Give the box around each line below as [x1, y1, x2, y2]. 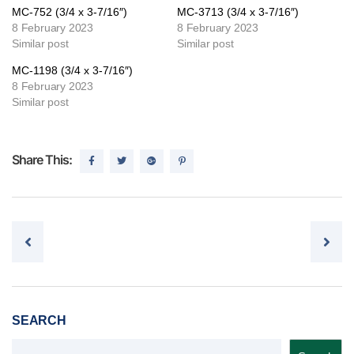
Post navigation [11, 223, 141, 244]
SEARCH [12, 314, 66, 327]
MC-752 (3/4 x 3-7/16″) [12, 6, 127, 18]
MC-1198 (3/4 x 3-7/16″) [12, 64, 133, 77]
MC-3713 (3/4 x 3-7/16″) [177, 6, 299, 18]
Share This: [12, 152, 72, 168]
